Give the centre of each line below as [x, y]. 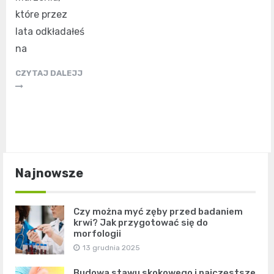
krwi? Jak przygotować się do [141, 222]
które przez [41, 14]
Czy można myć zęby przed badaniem [158, 211]
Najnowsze [49, 173]
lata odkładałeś [50, 31]
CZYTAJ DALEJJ [49, 73]
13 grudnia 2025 [111, 247]
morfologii [97, 233]
